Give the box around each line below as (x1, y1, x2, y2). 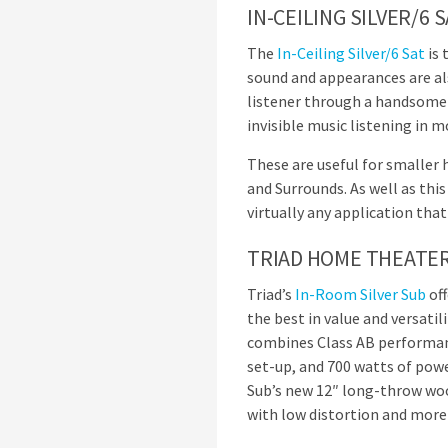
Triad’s (247, 284, 295, 304)
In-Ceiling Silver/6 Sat (277, 43, 425, 63)
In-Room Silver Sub (295, 284, 426, 304)
